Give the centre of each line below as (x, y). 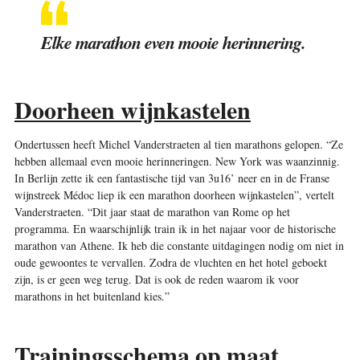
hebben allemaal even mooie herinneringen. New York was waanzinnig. (177, 161)
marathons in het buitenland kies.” (92, 296)
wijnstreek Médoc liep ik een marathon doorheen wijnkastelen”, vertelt (174, 194)
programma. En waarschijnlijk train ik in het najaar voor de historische (175, 228)
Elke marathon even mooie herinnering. (173, 42)
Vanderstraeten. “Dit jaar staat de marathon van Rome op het (152, 211)
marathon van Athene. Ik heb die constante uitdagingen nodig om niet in (179, 245)
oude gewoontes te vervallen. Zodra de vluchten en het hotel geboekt (170, 262)
